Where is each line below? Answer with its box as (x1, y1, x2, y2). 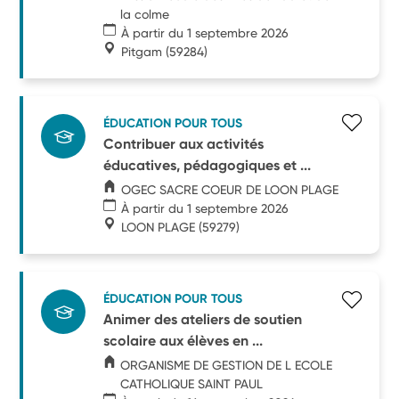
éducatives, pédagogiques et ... (103, 156, 312, 174)
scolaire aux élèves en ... (103, 331, 264, 349)
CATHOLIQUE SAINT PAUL (120, 376, 264, 391)
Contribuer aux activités (103, 134, 265, 152)
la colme (120, 6, 170, 21)
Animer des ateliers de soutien (103, 310, 303, 328)
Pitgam (121, 44, 163, 59)
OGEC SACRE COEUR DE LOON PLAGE (121, 182, 339, 197)
